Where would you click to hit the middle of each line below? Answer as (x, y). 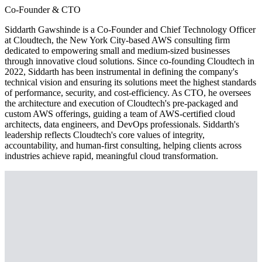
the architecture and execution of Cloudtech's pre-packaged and (121, 103)
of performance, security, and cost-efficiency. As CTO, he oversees (128, 92)
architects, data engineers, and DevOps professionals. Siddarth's (122, 124)
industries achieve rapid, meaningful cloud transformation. (111, 156)
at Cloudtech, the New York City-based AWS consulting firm (117, 40)
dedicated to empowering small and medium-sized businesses (117, 50)
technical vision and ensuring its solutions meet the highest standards (130, 82)
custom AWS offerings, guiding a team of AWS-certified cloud (120, 113)
